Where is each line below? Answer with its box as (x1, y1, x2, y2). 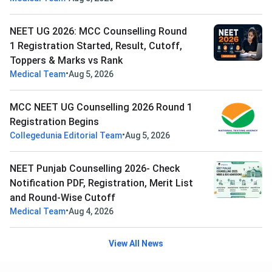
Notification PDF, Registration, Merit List (10, 177, 193, 189)
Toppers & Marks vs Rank (10, 54, 123, 66)
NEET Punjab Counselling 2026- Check (10, 162, 180, 174)
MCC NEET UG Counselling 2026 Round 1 (10, 101, 192, 113)
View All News (109, 238, 163, 248)
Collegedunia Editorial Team (10, 130, 122, 140)
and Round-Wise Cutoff (10, 191, 115, 203)
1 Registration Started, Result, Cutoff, (10, 39, 182, 52)
